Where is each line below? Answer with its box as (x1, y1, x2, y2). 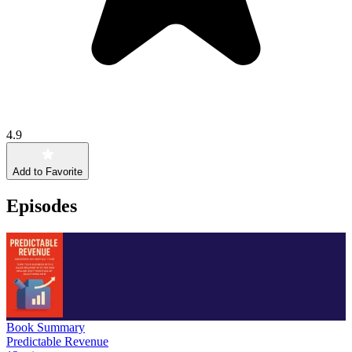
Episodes (6, 195, 77, 216)
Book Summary (6, 320, 85, 334)
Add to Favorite (13, 165, 82, 178)
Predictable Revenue (6, 334, 108, 348)
